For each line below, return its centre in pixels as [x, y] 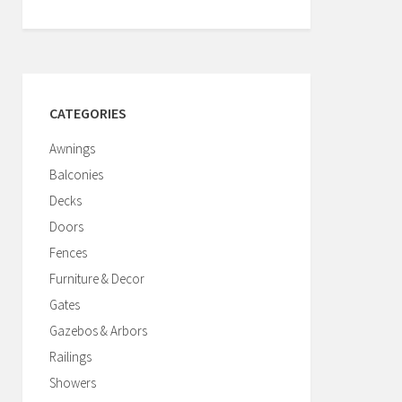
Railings [70, 357]
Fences [68, 253]
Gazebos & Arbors [98, 331]
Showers [73, 383]
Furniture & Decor [97, 279]
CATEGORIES [88, 113]
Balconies [76, 175]
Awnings [72, 149]
